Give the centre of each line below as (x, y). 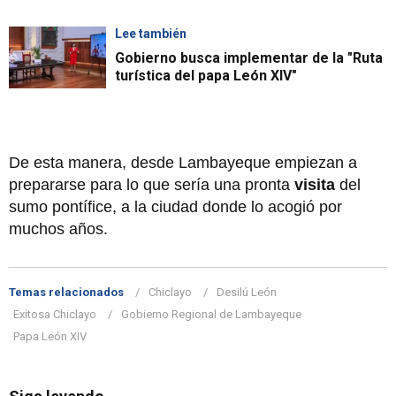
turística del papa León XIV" (206, 75)
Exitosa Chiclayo (55, 314)
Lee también (151, 33)
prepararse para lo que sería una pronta (152, 184)
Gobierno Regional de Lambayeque (211, 314)
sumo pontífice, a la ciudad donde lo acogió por (175, 206)
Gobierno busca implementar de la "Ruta (249, 57)
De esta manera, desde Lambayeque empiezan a (183, 162)
